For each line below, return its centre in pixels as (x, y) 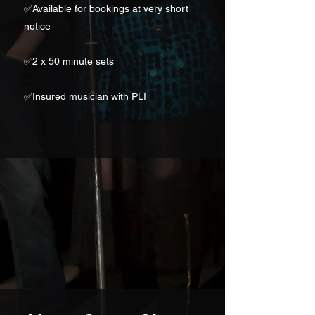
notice (37, 26)
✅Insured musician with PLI (85, 96)
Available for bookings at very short (110, 8)
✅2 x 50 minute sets (69, 61)
